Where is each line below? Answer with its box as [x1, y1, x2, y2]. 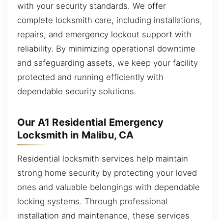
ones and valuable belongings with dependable [17, 182, 200, 192]
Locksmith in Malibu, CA [17, 129, 134, 141]
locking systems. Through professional [17, 196, 167, 207]
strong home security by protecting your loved [17, 168, 197, 178]
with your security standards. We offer [17, 1, 166, 11]
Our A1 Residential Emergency [17, 116, 164, 129]
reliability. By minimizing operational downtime [17, 44, 195, 54]
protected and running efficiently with [17, 72, 164, 82]
